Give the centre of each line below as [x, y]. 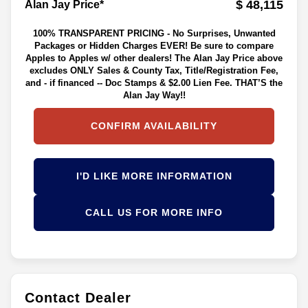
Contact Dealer [78, 297]
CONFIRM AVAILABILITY [154, 125]
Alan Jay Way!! [154, 95]
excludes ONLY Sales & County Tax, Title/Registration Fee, [154, 70]
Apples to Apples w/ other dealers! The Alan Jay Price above [154, 58]
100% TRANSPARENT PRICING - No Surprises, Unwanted [154, 33]
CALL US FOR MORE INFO [154, 212]
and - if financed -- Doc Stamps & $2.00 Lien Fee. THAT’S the [154, 82]
